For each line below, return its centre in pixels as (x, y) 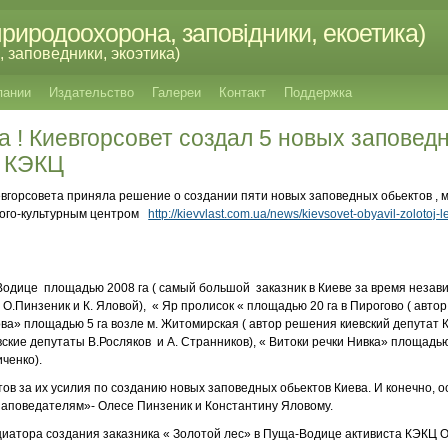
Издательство (91, 92)
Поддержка (318, 92)
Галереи (176, 92)
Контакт (242, 92)
